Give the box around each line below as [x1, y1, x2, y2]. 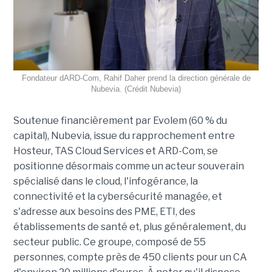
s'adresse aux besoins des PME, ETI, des [13, 206, 195, 218]
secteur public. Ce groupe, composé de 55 [13, 236, 206, 248]
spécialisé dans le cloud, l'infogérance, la [13, 175, 198, 188]
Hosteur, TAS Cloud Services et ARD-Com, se [13, 145, 218, 157]
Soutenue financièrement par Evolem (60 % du [13, 115, 227, 127]
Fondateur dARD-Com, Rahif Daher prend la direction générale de [21, 73, 251, 83]
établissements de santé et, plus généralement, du [13, 221, 246, 233]
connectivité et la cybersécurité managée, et [13, 191, 222, 203]
